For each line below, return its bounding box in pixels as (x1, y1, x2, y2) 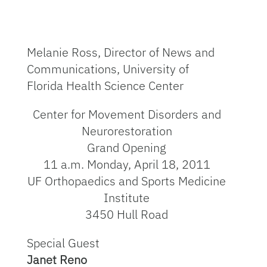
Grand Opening (87, 139, 167, 156)
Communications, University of (26, 61, 189, 77)
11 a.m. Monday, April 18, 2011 (43, 156, 210, 172)
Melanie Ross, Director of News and (26, 44, 215, 60)
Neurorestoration (81, 123, 172, 139)
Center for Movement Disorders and (32, 106, 221, 122)
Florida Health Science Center (26, 77, 184, 94)
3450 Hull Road (85, 206, 169, 222)
